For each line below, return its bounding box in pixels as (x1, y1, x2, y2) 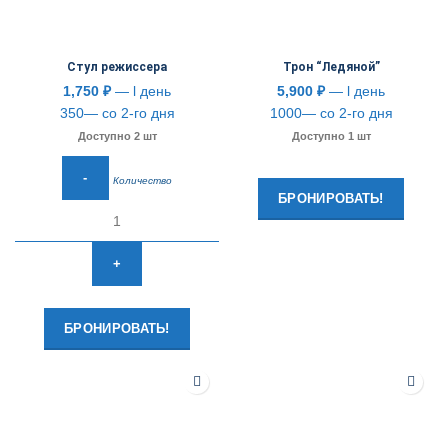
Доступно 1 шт (291, 130, 371, 142)
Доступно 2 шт (77, 130, 157, 142)
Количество (112, 174, 172, 186)
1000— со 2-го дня (269, 105, 393, 121)
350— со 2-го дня (59, 105, 175, 121)
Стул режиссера (67, 60, 167, 74)
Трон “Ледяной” (282, 60, 380, 74)
